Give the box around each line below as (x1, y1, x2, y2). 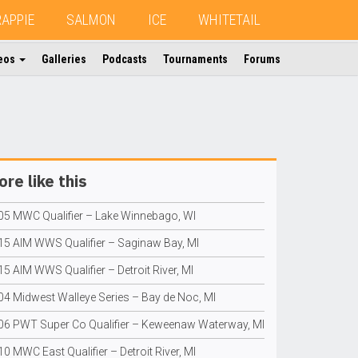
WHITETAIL (198, 11, 261, 28)
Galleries (42, 53, 86, 66)
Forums (244, 53, 280, 66)
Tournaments (163, 53, 228, 66)
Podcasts (102, 53, 147, 66)
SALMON (66, 11, 116, 28)
